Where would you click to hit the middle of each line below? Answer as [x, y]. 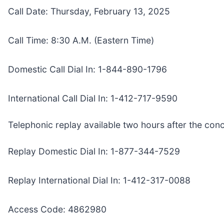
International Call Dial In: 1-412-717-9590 [93, 98]
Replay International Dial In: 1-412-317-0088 [99, 180]
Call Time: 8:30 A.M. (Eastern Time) [81, 40]
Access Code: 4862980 [57, 209]
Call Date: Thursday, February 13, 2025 [89, 11]
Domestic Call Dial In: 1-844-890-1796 [87, 69]
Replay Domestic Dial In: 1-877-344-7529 [94, 151]
